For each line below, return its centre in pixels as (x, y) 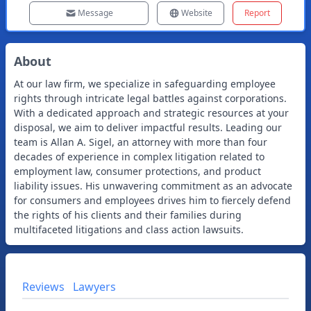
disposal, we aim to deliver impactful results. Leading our (148, 127)
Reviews (43, 287)
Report (257, 13)
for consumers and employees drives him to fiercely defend (152, 200)
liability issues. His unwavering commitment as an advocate (153, 186)
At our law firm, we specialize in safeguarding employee (145, 84)
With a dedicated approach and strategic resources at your (151, 113)
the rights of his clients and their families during (128, 215)
